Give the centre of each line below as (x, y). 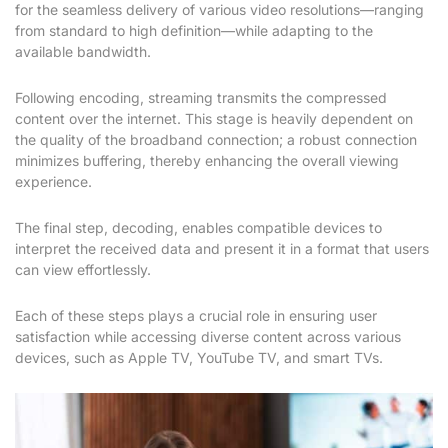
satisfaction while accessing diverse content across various (208, 337)
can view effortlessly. (83, 270)
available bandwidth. (83, 52)
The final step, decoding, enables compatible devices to (198, 228)
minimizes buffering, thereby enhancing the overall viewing (207, 161)
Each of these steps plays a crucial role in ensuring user (196, 316)
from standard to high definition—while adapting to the (194, 31)
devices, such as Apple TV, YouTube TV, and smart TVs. (199, 358)
